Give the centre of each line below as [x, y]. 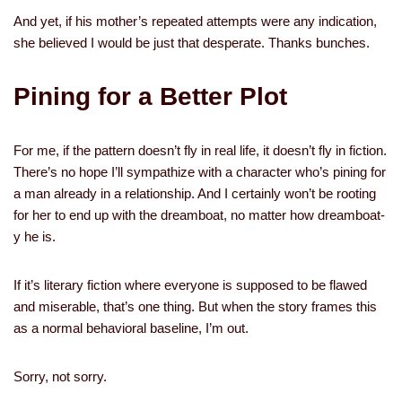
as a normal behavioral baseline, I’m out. [131, 328]
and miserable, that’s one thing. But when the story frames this [195, 306]
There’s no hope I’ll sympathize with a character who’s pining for [200, 172]
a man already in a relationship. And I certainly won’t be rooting [195, 193]
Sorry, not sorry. [60, 376]
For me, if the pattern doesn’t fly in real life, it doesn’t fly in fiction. [200, 150]
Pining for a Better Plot [150, 96]
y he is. [35, 236]
